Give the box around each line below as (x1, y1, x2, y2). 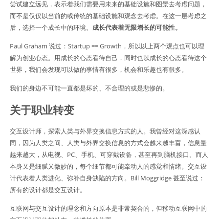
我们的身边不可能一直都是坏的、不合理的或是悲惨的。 (10, 84, 169, 93)
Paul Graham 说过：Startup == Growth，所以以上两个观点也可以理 (10, 42, 204, 51)
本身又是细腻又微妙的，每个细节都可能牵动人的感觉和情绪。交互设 (10, 162, 207, 171)
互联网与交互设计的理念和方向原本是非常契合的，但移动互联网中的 (10, 204, 207, 213)
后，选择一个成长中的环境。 (10, 23, 92, 32)
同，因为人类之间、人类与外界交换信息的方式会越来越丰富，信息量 (10, 138, 207, 148)
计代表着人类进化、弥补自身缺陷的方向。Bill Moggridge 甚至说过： (10, 174, 205, 183)
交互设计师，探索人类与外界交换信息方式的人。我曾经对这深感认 (10, 127, 200, 136)
